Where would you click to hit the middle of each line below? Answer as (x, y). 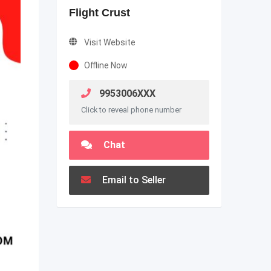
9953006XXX (126, 93)
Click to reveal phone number (131, 110)
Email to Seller (132, 180)
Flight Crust (99, 13)
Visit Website (109, 42)
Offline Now (106, 65)
